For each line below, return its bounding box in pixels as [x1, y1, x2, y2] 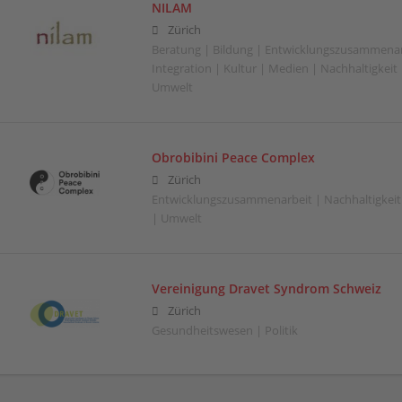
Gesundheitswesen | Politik [151, 323, 298, 339]
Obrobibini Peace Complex [151, 148, 315, 166]
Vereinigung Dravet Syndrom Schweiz [151, 279, 381, 297]
